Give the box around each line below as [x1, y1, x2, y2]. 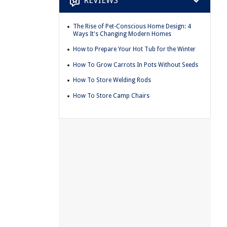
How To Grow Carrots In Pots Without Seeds [73, 61, 198, 68]
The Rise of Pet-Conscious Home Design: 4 [73, 22, 191, 30]
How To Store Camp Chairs [73, 92, 149, 99]
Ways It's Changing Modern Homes [73, 30, 171, 37]
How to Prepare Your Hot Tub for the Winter [73, 46, 196, 53]
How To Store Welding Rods [73, 77, 151, 84]
